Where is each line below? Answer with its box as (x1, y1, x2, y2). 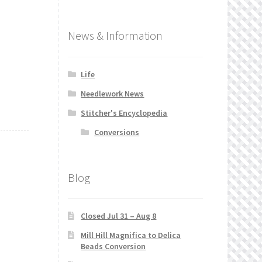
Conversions (94, 126, 140, 137)
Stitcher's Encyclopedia (81, 107, 168, 118)
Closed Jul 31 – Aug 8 (81, 211, 157, 222)
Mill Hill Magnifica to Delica (81, 230, 181, 241)
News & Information (67, 28, 163, 43)
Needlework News (81, 88, 144, 99)
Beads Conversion (81, 241, 146, 252)
